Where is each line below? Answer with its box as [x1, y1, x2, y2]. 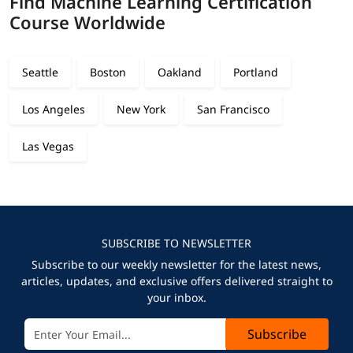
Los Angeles [22, 102, 85, 117]
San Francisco [197, 102, 269, 117]
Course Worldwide [9, 10, 165, 35]
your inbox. [147, 290, 206, 306]
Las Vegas [22, 139, 74, 154]
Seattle [22, 65, 58, 80]
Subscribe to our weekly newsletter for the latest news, [32, 257, 321, 273]
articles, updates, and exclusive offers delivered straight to [20, 273, 333, 289]
